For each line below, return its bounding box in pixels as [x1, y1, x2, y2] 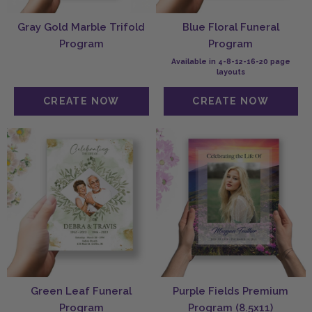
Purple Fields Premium [173, 285, 289, 297]
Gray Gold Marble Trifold [17, 21, 146, 33]
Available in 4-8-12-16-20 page [171, 57, 290, 66]
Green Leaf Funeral [31, 285, 132, 297]
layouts [216, 68, 245, 77]
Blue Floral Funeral [182, 21, 279, 33]
